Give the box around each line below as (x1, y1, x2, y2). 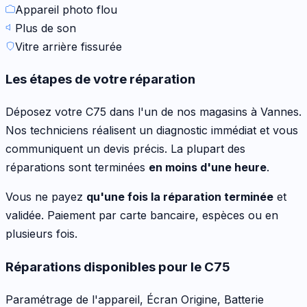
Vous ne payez (5, 190, 86, 204)
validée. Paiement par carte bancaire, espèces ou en (5, 208, 278, 223)
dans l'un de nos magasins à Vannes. (106, 105, 302, 119)
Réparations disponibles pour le (5, 258, 204, 275)
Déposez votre (5, 105, 86, 119)
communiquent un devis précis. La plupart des (5, 142, 245, 156)
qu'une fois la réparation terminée (86, 190, 273, 204)
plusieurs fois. (5, 227, 77, 241)
